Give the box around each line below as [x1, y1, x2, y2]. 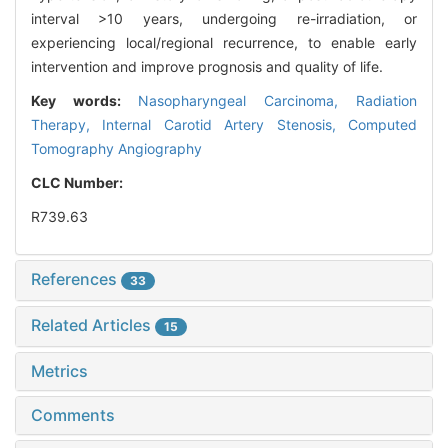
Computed [348, 116, 418, 134]
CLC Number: [31, 174, 126, 192]
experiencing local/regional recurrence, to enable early [31, 34, 417, 52]
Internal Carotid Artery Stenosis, [102, 116, 349, 134]
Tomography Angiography [31, 140, 202, 158]
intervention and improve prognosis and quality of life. [31, 58, 383, 76]
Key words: [31, 92, 138, 110]
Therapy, [31, 116, 103, 134]
